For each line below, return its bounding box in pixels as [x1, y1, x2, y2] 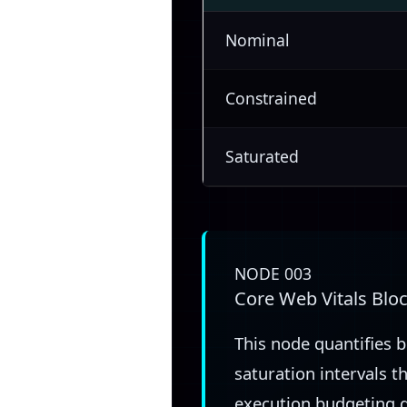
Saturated [225, 145, 299, 168]
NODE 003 [234, 263, 312, 285]
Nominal [225, 29, 290, 52]
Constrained [225, 87, 317, 110]
